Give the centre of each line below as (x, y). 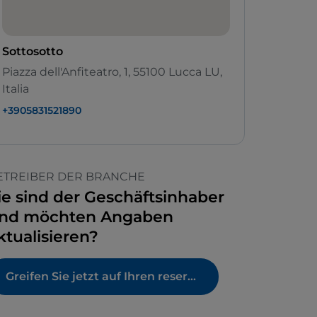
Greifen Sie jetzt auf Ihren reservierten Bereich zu (192, 277)
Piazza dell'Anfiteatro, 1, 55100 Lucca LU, (112, 72)
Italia (16, 89)
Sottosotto (33, 52)
